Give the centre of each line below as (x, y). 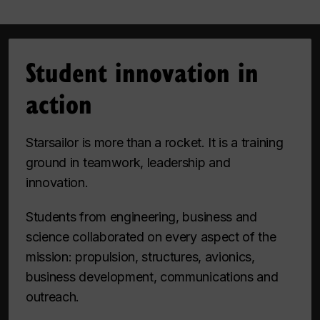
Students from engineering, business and (141, 216)
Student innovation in (142, 71)
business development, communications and (152, 276)
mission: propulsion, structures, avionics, (140, 256)
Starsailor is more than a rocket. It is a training (155, 142)
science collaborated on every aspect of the (151, 236)
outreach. (53, 296)
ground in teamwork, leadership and (128, 162)
